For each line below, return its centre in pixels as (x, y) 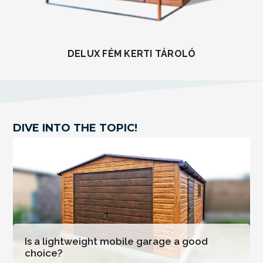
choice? (44, 253)
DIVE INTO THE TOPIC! (75, 128)
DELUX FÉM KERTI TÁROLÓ (131, 53)
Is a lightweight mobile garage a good (116, 242)
